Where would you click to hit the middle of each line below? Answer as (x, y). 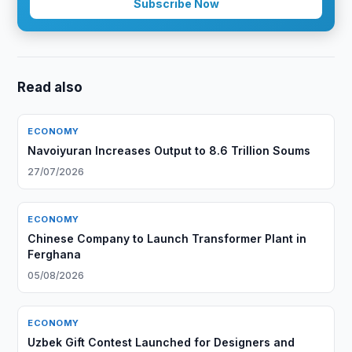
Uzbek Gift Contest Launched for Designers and (161, 342)
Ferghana (55, 254)
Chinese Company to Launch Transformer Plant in (167, 238)
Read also (50, 87)
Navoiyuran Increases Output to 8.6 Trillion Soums (169, 150)
